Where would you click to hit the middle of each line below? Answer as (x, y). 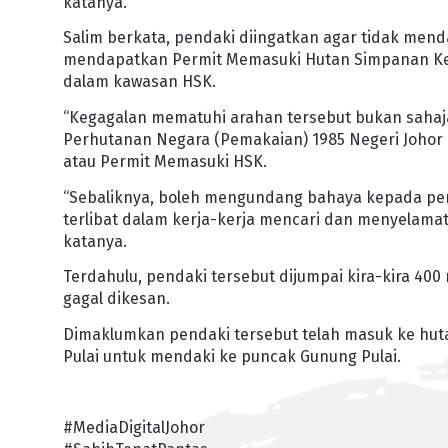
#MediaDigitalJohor (134, 428)
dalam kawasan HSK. (140, 82)
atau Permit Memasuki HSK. (165, 162)
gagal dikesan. (117, 299)
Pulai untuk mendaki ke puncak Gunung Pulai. (232, 356)
